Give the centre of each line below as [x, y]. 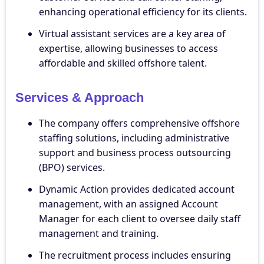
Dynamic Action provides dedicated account [137, 189]
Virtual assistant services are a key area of [132, 33]
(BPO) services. [72, 167]
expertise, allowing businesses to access [128, 48]
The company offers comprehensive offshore [139, 123]
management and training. [99, 233]
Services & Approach [80, 97]
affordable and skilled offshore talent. [123, 63]
